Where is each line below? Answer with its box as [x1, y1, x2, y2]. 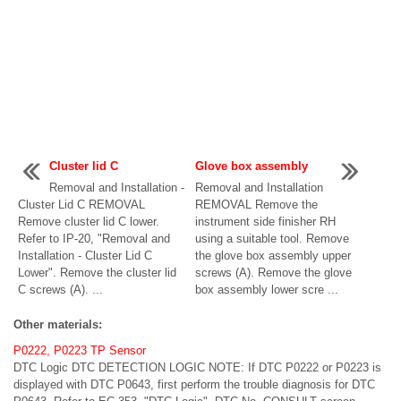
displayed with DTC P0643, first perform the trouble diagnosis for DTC [13, 377, 375, 391]
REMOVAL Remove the [195, 197, 319, 211]
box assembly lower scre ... [195, 282, 339, 296]
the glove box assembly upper [195, 248, 352, 262]
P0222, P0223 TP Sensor [13, 343, 146, 357]
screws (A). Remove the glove [195, 265, 353, 279]
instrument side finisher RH [195, 214, 337, 228]
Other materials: [13, 317, 102, 331]
